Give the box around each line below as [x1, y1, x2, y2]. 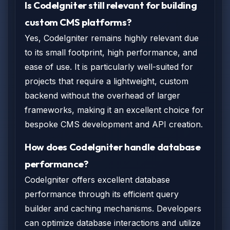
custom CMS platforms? [25, 16, 132, 28]
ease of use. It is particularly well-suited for [25, 62, 193, 72]
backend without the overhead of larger [25, 90, 180, 101]
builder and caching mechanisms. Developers [25, 203, 201, 214]
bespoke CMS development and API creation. [25, 119, 203, 129]
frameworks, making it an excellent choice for [25, 105, 204, 115]
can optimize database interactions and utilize [25, 218, 201, 228]
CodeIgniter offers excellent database [25, 175, 170, 185]
